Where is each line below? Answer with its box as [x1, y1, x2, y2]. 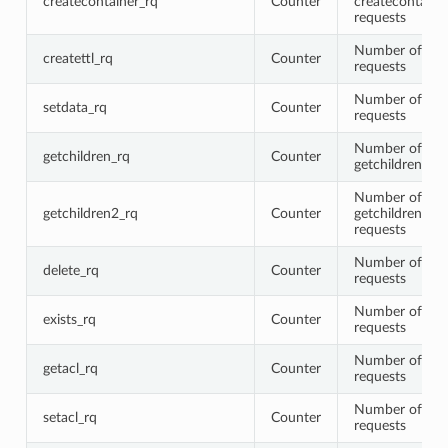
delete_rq [42, 262, 99, 278]
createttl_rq [42, 50, 113, 66]
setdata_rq [42, 99, 107, 115]
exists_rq [42, 311, 96, 327]
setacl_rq [42, 409, 97, 425]
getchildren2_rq [42, 205, 138, 221]
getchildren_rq [42, 148, 130, 164]
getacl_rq [42, 360, 98, 376]
